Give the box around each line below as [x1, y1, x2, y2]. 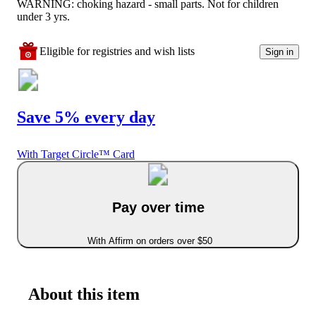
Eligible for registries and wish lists [39, 45, 195, 58]
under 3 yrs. [17, 11, 70, 23]
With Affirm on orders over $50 [87, 236, 212, 247]
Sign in [265, 46, 293, 57]
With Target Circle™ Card [17, 148, 135, 160]
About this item [28, 285, 140, 304]
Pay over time [111, 199, 205, 215]
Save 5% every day [17, 108, 155, 127]
